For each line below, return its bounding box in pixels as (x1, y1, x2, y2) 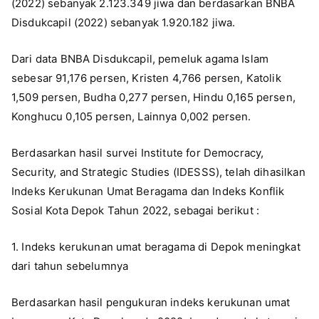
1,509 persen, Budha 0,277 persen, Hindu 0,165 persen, (11, 90, 296, 104)
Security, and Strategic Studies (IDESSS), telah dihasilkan (11, 164, 305, 179)
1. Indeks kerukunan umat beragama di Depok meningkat (11, 239, 300, 253)
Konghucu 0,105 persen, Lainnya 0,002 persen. (11, 109, 254, 123)
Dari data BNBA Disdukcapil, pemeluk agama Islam (11, 51, 269, 66)
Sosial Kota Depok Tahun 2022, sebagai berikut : (11, 203, 260, 217)
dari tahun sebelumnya (11, 258, 129, 273)
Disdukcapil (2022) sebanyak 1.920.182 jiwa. (11, 15, 236, 29)
